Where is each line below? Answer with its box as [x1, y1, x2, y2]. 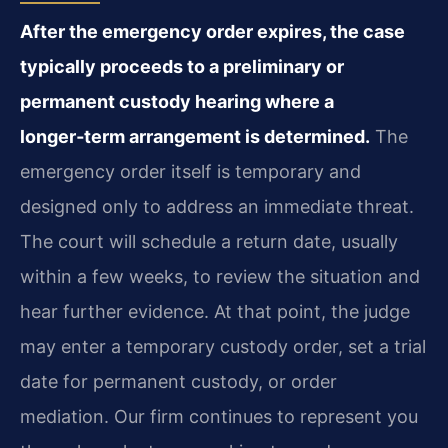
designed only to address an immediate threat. [20, 196, 414, 218]
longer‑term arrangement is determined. [20, 126, 370, 148]
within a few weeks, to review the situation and [20, 266, 420, 288]
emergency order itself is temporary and [20, 161, 361, 183]
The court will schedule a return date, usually [20, 231, 398, 253]
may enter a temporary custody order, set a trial [20, 336, 426, 358]
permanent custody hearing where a [20, 91, 334, 113]
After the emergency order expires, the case [20, 21, 405, 43]
